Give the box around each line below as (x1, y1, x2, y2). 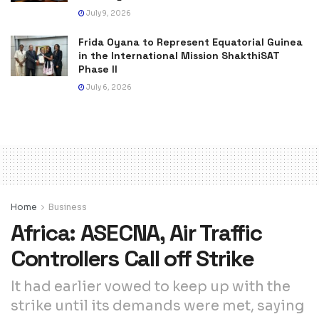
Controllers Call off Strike (11, 244, 254, 273)
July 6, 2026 (85, 82, 132, 92)
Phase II (78, 62, 117, 75)
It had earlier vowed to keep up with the (11, 277, 291, 296)
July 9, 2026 (85, 8, 131, 18)
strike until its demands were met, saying (11, 296, 305, 315)
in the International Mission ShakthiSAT (78, 48, 280, 62)
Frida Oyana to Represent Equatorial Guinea (78, 35, 303, 48)
